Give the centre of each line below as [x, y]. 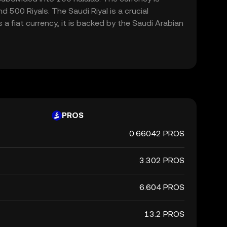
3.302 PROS [162, 160]
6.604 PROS [162, 187]
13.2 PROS [164, 214]
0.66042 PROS [157, 134]
